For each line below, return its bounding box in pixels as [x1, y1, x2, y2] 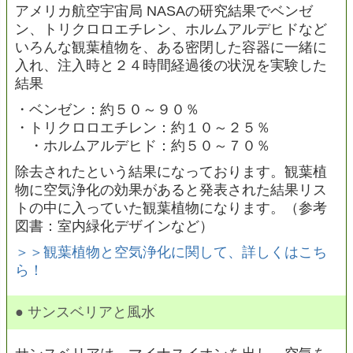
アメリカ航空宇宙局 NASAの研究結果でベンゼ [15, 3, 313, 20]
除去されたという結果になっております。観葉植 [15, 164, 327, 180]
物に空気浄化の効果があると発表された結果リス [15, 182, 327, 199]
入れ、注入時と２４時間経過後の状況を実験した [15, 58, 327, 74]
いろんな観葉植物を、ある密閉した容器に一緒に [15, 39, 327, 56]
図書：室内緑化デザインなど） [15, 218, 214, 235]
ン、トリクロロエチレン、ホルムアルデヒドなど [15, 21, 327, 38]
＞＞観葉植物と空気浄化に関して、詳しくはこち [15, 244, 327, 261]
